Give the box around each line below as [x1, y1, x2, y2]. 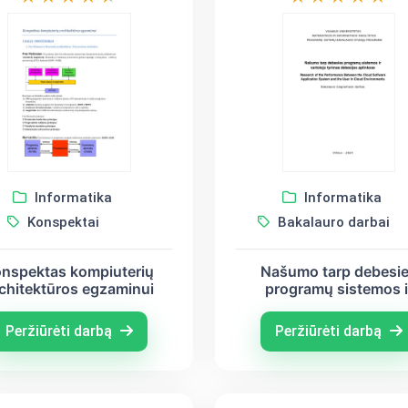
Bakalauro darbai [273, 213, 390, 230]
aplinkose [305, 313, 373, 332]
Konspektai [24, 213, 100, 230]
